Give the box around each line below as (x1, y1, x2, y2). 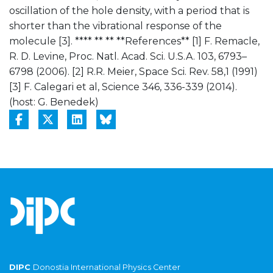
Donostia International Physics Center (33, 262, 180, 272)
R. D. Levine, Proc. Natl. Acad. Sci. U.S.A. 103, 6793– (9, 50, 247, 62)
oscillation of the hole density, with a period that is (9, 4, 249, 16)
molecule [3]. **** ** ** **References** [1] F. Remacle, (9, 35, 260, 47)
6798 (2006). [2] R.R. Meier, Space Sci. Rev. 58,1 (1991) (9, 65, 258, 77)
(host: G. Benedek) (9, 96, 99, 108)
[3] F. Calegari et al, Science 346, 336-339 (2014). (9, 80, 237, 93)
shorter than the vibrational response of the (9, 19, 222, 32)
